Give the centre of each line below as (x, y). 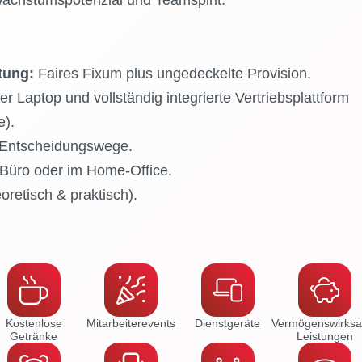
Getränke (34, 337)
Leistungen (324, 337)
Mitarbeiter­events (130, 324)
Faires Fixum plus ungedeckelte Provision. (172, 74)
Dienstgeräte (227, 324)
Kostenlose (34, 324)
